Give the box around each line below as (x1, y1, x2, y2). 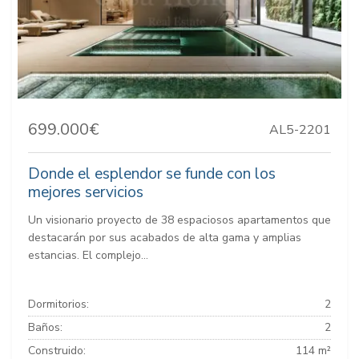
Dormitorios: (28, 296, 89, 312)
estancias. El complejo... (28, 247, 148, 263)
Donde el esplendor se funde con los (28, 163, 276, 184)
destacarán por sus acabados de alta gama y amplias (28, 229, 301, 245)
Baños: (28, 319, 63, 335)
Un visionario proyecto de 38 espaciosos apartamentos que (28, 212, 331, 228)
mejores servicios (28, 181, 143, 203)
